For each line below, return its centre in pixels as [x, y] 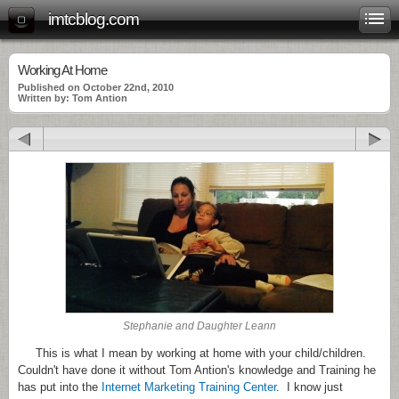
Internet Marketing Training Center [189, 387]
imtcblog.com [94, 19]
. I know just [309, 387]
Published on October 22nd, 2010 [96, 87]
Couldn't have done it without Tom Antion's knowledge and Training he [197, 370]
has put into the [60, 387]
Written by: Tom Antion [73, 98]
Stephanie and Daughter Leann [199, 326]
